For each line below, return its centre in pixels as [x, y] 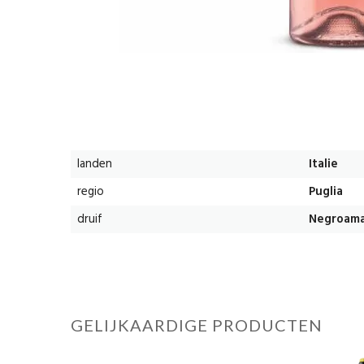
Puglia [326, 192]
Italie [323, 164]
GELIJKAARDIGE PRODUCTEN [197, 325]
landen [95, 164]
